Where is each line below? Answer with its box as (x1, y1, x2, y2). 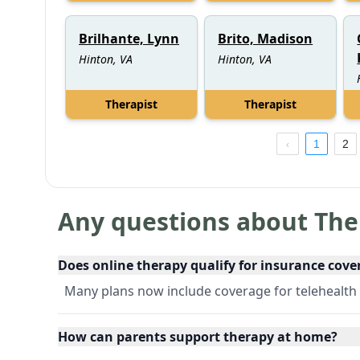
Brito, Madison (218, 29, 313, 47)
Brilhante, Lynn (79, 29, 179, 47)
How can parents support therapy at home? (58, 327, 337, 346)
